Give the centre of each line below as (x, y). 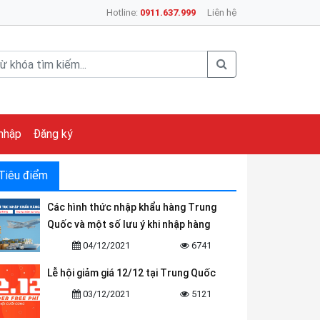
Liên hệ (222, 12)
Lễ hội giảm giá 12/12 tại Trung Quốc (131, 273)
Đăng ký (53, 134)
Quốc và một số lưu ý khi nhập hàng (129, 224)
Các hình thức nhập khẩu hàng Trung (132, 207)
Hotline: (123, 12)
